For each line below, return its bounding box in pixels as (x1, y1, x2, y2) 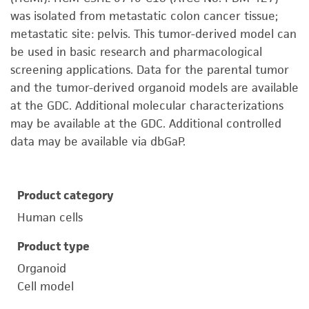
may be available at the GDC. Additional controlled (10, 116, 281, 131)
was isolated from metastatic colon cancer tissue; (10, 8, 278, 23)
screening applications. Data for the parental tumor (10, 62, 289, 77)
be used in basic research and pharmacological (10, 44, 262, 59)
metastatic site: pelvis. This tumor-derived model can (10, 26, 297, 41)
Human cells (17, 210, 83, 225)
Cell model (17, 279, 74, 294)
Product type (17, 239, 90, 254)
